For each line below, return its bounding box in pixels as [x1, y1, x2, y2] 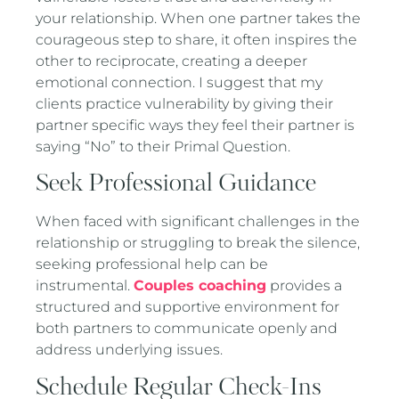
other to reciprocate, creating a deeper [36, 53, 308, 70]
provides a [270, 277, 343, 295]
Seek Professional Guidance [36, 168, 317, 199]
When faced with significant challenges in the [36, 213, 361, 231]
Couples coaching [134, 277, 267, 295]
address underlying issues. [36, 341, 224, 359]
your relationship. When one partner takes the [36, 10, 362, 28]
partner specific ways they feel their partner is [36, 117, 355, 134]
